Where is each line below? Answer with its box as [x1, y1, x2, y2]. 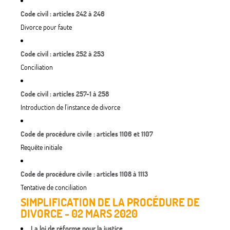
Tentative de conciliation [21, 183, 87, 193]
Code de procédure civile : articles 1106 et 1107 [21, 129, 153, 139]
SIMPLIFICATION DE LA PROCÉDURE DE [21, 195, 200, 210]
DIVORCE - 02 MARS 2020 [21, 206, 138, 221]
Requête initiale [21, 143, 62, 152]
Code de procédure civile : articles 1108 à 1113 [21, 169, 148, 179]
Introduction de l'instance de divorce [21, 103, 120, 112]
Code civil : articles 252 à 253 [21, 49, 104, 59]
